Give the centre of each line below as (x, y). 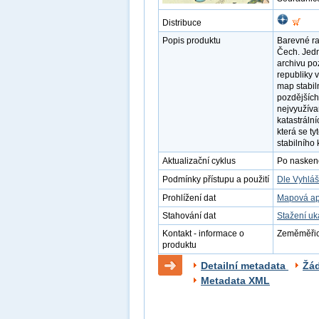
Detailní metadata (245, 266)
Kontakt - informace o (203, 234)
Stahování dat (189, 216)
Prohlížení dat (189, 198)
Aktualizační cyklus (199, 161)
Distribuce (182, 23)
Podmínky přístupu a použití (216, 179)
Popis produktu (192, 41)
